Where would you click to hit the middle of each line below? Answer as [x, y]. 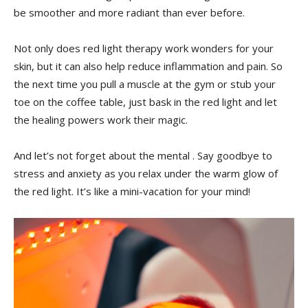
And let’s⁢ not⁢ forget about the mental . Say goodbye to [143, 155]
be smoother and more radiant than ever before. [129, 12]
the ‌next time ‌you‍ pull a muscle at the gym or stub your [145, 84]
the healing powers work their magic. [101, 119]
